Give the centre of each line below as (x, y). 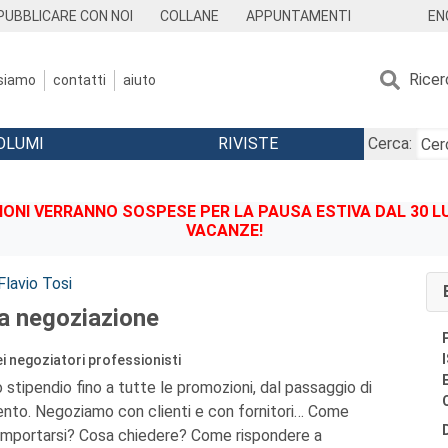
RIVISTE (247, 143)
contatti (79, 79)
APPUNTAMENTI (298, 16)
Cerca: (389, 143)
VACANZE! (224, 230)
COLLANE (190, 16)
